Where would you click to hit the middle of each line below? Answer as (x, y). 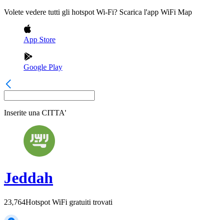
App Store (40, 40)
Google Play (43, 67)
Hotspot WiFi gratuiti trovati (69, 202)
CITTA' (54, 113)
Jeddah (28, 178)
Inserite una (22, 113)
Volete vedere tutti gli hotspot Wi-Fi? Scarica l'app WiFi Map (98, 12)
